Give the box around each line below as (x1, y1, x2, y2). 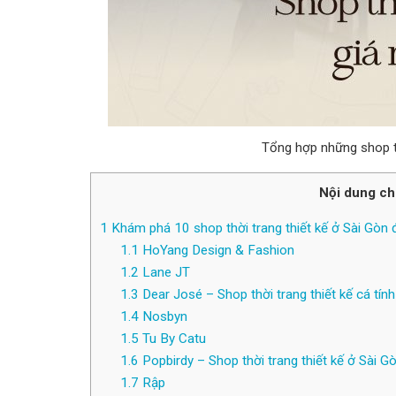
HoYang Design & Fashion (138, 242, 294, 259)
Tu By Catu (138, 331, 206, 347)
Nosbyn (138, 308, 187, 325)
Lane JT (138, 264, 190, 281)
